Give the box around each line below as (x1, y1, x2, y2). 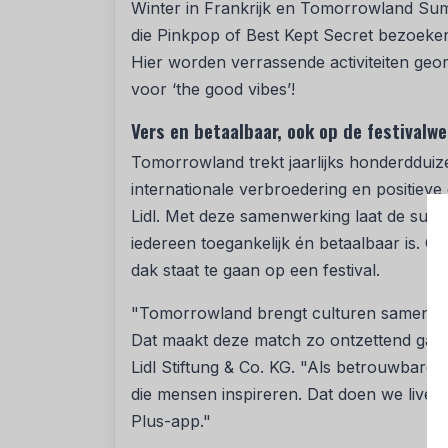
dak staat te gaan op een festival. (131, 260, 380, 281)
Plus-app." (131, 411, 211, 432)
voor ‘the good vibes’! (131, 79, 295, 100)
